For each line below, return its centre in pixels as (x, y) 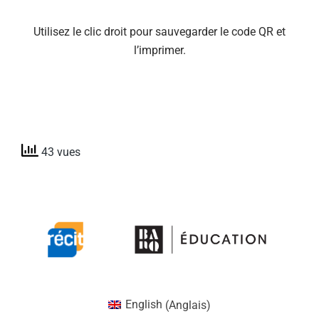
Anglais (188, 305)
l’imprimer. (159, 50)
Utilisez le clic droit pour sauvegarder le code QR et (159, 32)
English (144, 305)
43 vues (59, 152)
